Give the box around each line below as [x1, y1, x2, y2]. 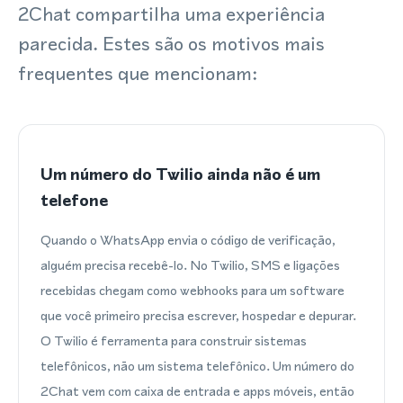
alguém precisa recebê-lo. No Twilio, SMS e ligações [40, 255, 340, 274]
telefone [40, 189, 108, 211]
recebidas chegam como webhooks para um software [40, 281, 345, 300]
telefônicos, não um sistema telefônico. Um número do [40, 356, 354, 375]
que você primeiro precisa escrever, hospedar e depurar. [40, 306, 356, 325]
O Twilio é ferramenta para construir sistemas [40, 331, 307, 350]
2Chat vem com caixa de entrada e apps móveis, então [40, 381, 354, 400]
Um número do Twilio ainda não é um [40, 163, 320, 185]
